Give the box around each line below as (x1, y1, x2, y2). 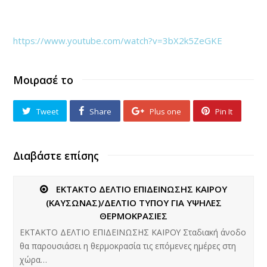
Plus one (150, 105, 182, 117)
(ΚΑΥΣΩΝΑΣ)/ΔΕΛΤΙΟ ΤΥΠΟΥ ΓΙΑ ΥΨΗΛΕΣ (45, 196, 222, 209)
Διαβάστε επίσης (13, 148, 100, 163)
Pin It (215, 105, 233, 117)
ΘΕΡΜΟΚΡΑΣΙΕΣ (100, 209, 167, 222)
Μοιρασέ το (13, 73, 74, 87)
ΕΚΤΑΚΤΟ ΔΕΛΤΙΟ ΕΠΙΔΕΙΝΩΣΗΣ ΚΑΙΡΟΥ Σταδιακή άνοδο (20, 226, 247, 238)
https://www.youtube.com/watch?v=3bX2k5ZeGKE (13, 35, 223, 46)
